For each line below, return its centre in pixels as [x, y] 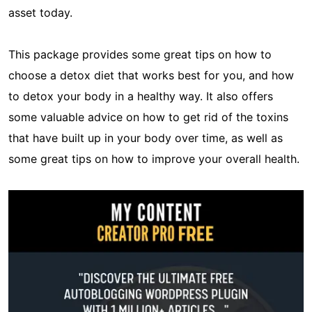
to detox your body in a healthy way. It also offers [141, 96]
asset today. [40, 13]
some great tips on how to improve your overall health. [154, 159]
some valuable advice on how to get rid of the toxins [148, 117]
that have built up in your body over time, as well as [146, 138]
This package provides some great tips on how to [140, 55]
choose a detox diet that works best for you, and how [151, 76]
